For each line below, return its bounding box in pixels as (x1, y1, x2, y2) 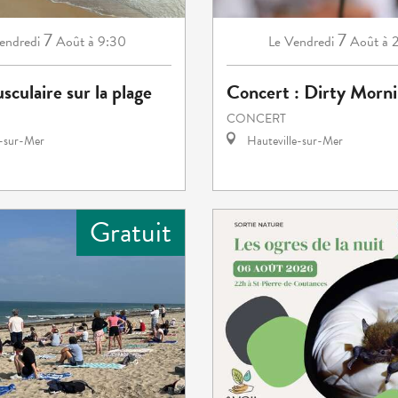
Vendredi (283, 30, 334, 52)
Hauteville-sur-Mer (244, 131, 343, 150)
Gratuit (90, 211, 171, 253)
